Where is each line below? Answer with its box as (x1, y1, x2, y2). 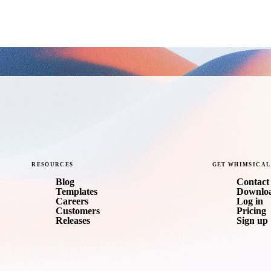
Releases (56, 215, 91, 226)
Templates (56, 186, 98, 197)
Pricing (236, 206, 266, 217)
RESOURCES (31, 162, 74, 168)
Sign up (236, 215, 268, 226)
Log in (236, 196, 263, 207)
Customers (56, 206, 100, 217)
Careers (56, 196, 89, 207)
